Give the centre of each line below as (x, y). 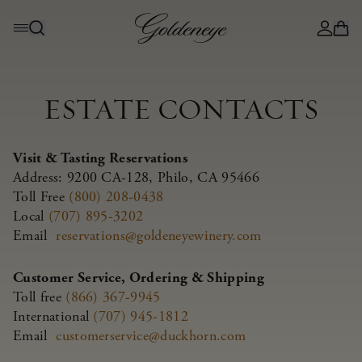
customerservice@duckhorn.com (151, 336)
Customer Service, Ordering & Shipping (139, 278)
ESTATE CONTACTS (181, 110)
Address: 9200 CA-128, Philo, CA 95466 (136, 177)
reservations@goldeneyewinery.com (159, 236)
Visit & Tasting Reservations (100, 158)
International (53, 316)
